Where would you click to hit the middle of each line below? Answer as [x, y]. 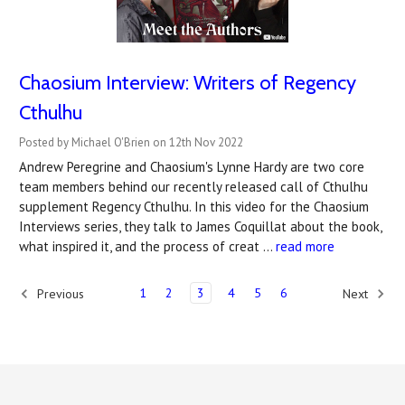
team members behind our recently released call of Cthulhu [193, 186]
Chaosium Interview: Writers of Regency [188, 82]
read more [305, 246]
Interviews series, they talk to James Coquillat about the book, [200, 226]
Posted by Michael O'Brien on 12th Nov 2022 [131, 142]
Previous [59, 293]
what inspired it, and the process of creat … [147, 246]
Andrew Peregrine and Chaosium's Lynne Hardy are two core [192, 166]
